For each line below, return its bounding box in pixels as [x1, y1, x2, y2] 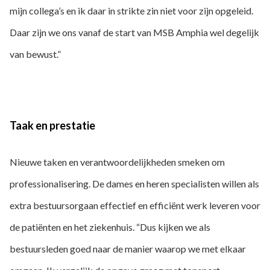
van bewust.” [10, 48, 61, 60]
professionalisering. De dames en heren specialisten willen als [10, 177, 259, 189]
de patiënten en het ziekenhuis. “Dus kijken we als [10, 221, 210, 233]
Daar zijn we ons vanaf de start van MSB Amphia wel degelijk [10, 27, 259, 39]
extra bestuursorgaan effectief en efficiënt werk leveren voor [10, 199, 260, 211]
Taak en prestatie [10, 119, 95, 133]
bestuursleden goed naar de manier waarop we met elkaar [10, 242, 246, 254]
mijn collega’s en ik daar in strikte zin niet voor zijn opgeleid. [10, 5, 253, 17]
